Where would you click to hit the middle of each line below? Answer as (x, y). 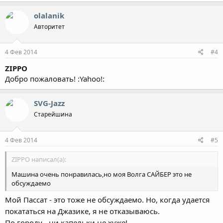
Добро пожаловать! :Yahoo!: (55, 79)
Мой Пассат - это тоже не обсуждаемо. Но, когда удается (107, 200)
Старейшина (53, 114)
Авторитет (49, 26)
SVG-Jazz (49, 103)
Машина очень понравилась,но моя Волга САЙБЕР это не (102, 174)
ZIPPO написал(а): (39, 159)
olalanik (49, 15)
